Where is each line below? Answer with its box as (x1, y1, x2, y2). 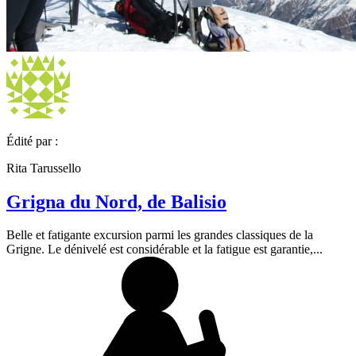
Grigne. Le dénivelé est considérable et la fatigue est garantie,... (6, 242, 323, 257)
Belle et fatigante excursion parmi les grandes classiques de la (6, 228, 313, 242)
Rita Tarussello (6, 161, 81, 175)
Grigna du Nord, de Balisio (6, 191, 226, 212)
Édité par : (6, 133, 58, 148)
